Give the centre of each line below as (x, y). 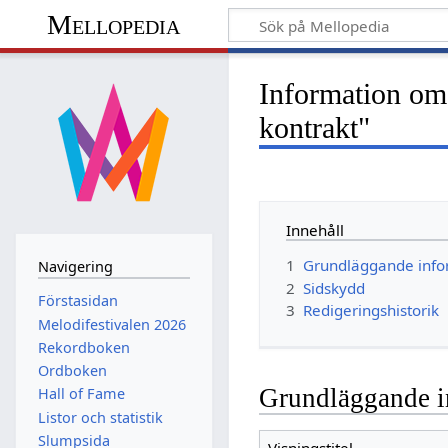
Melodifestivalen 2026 (111, 324)
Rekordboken (83, 347)
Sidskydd (334, 287)
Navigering (75, 266)
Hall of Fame (81, 394)
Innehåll (315, 229)
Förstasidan (77, 301)
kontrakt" (315, 127)
